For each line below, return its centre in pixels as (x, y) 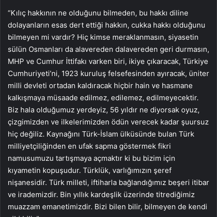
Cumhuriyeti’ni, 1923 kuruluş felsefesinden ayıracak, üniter (108, 73)
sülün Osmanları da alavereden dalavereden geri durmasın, (108, 49)
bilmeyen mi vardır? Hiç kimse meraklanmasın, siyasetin (103, 37)
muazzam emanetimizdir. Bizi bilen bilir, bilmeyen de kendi (108, 206)
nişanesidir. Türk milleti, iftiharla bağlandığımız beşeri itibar (108, 182)
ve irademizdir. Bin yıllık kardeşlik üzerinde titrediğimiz (101, 194)
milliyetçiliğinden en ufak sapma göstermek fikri (89, 146)
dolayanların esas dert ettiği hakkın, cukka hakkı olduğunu (107, 25)
